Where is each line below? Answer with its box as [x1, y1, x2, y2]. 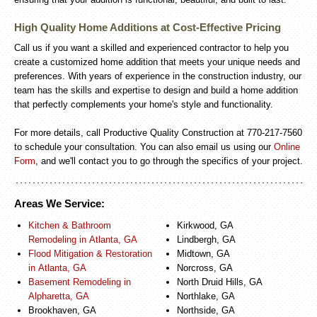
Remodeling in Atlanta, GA [28, 234, 137, 245]
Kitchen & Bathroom [28, 220, 111, 231]
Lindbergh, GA [177, 234, 236, 245]
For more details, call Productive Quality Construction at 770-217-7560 [14, 127, 302, 138]
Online [274, 142, 300, 152]
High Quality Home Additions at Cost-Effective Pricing [14, 21, 281, 33]
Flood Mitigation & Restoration [28, 248, 152, 259]
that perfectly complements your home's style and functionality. [14, 99, 273, 110]
